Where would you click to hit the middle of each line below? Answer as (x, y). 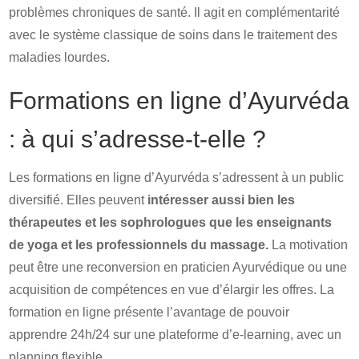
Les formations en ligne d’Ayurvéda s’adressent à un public (177, 177)
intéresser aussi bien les (222, 200)
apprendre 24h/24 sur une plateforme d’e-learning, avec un (175, 335)
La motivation (309, 245)
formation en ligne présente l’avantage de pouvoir (149, 312)
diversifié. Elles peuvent (79, 200)
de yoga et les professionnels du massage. (139, 245)
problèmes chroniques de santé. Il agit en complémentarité (175, 12)
